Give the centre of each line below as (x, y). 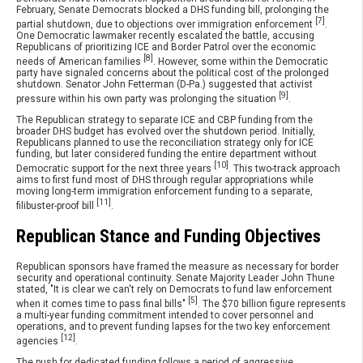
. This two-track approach (284, 169)
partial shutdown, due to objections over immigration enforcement (166, 25)
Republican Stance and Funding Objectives (169, 236)
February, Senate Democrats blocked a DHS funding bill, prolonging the (173, 10)
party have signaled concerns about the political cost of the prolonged (173, 73)
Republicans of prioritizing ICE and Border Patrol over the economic (166, 47)
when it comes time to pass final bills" (102, 303)
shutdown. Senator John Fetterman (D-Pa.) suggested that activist (164, 85)
